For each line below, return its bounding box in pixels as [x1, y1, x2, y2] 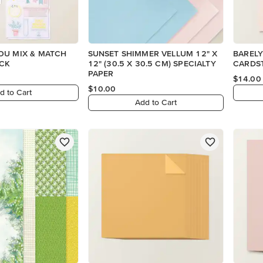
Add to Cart [135, 97, 177, 107]
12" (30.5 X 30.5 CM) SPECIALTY [87, 58, 216, 68]
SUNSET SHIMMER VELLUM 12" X [87, 48, 218, 58]
